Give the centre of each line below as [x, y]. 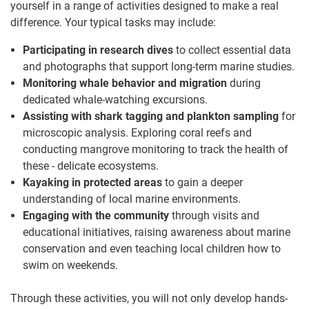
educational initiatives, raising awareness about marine [157, 232]
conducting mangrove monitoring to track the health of [156, 149]
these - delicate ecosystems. [91, 166]
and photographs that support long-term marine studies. [159, 66]
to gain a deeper [202, 182]
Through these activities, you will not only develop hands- [149, 298]
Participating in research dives [98, 50]
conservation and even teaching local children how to [152, 248]
